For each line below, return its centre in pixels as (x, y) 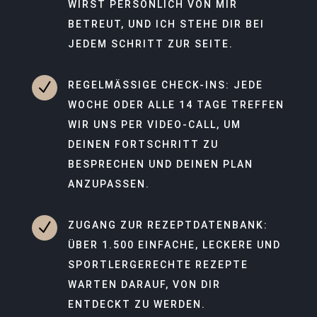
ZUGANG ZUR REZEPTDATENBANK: (168, 225)
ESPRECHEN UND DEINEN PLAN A (160, 164)
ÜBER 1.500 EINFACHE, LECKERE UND (174, 244)
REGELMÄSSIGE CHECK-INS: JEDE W (165, 85)
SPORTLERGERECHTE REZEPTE (158, 264)
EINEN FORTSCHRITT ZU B (143, 144)
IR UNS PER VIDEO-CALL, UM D (154, 124)
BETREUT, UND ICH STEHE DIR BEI (166, 24)
